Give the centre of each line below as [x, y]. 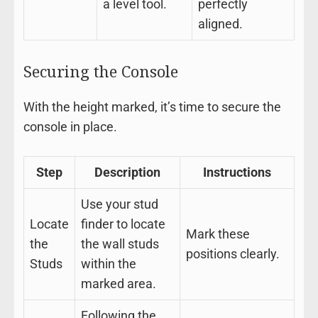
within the [108, 263]
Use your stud [119, 204]
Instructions [237, 172]
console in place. [70, 126]
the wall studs [120, 243]
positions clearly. [232, 253]
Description [127, 172]
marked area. [118, 283]
